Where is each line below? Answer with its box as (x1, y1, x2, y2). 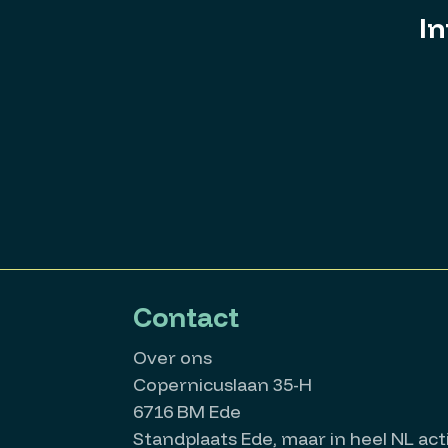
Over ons (132, 346, 212, 369)
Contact (132, 300, 239, 334)
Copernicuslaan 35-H (132, 373, 312, 396)
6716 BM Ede (132, 400, 241, 423)
